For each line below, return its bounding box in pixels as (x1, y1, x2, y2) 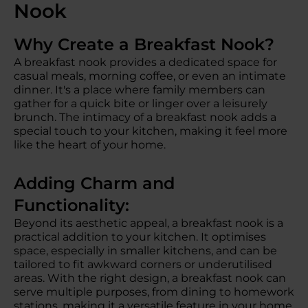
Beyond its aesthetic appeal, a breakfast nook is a (14, 217, 283, 230)
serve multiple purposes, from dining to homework (14, 285, 294, 298)
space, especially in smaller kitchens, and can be (14, 244, 277, 257)
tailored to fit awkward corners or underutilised (14, 258, 272, 271)
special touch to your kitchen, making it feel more (14, 124, 287, 137)
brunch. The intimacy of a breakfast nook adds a (14, 111, 276, 124)
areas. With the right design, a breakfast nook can (14, 272, 286, 285)
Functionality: (14, 195, 139, 215)
